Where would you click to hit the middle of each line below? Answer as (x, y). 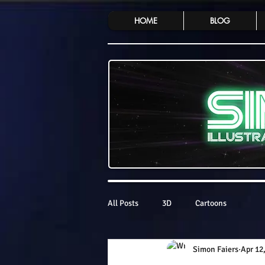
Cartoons (211, 203)
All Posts (123, 203)
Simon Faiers (216, 249)
